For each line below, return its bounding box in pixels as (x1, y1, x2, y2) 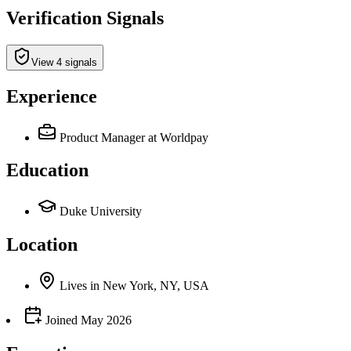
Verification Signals (6, 7, 164, 28)
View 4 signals (31, 56, 97, 68)
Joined (42, 313, 78, 327)
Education (6, 160, 89, 181)
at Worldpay (148, 130, 208, 144)
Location (6, 234, 78, 255)
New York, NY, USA (103, 279, 209, 293)
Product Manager (60, 130, 145, 144)
